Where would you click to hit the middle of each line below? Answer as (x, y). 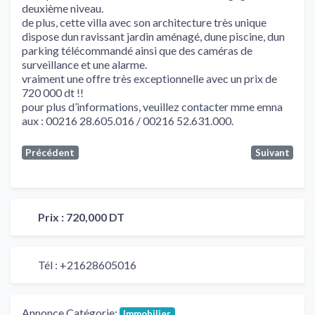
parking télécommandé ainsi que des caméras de (137, 50)
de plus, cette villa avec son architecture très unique (144, 22)
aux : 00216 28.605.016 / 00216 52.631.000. (128, 120)
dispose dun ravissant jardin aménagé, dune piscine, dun (153, 36)
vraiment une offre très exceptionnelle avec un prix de (149, 78)
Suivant (272, 152)
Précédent (50, 152)
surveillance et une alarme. (84, 64)
